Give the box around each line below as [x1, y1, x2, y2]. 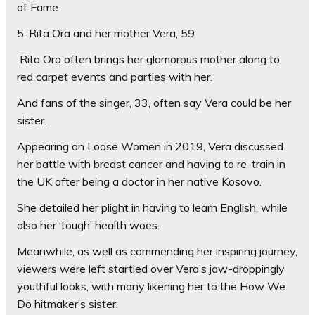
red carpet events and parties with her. [17, 70, 212, 84]
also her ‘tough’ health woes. [17, 218, 162, 232]
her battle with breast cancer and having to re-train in [17, 157, 285, 171]
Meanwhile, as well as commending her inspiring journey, [17, 244, 297, 258]
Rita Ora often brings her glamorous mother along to [17, 52, 280, 66]
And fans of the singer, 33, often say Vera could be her [17, 96, 291, 110]
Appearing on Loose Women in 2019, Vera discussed [17, 139, 283, 153]
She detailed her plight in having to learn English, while [17, 200, 288, 214]
